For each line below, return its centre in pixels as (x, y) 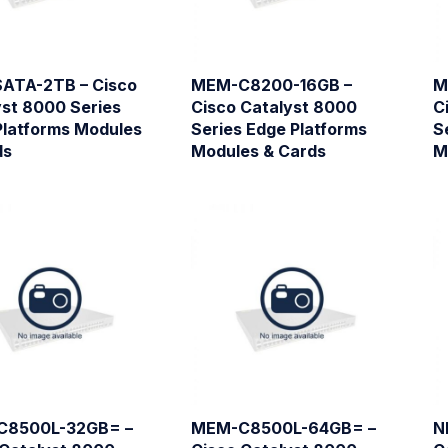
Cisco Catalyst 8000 (273, 106)
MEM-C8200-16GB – (271, 84)
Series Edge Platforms (278, 128)
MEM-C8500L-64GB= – (283, 428)
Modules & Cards (258, 150)
